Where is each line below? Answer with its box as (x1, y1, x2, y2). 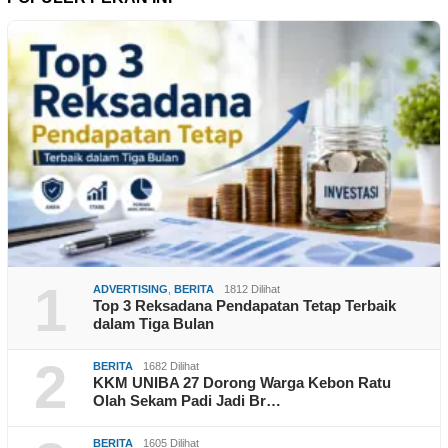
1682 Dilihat (143, 359, 199, 372)
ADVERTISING (93, 282, 168, 295)
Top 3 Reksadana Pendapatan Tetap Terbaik (93, 296, 396, 314)
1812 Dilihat (224, 282, 280, 295)
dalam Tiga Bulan (93, 314, 214, 332)
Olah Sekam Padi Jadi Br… (93, 391, 281, 409)
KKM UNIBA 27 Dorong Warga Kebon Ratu (93, 373, 391, 391)
